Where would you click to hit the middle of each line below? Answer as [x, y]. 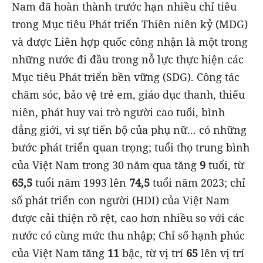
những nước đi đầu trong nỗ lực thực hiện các [128, 60]
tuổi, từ [225, 165]
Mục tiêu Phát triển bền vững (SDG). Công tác [126, 77]
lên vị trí [221, 253]
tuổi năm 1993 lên [81, 183]
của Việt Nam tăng [60, 253]
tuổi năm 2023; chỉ [198, 183]
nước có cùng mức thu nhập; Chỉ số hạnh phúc [128, 236]
